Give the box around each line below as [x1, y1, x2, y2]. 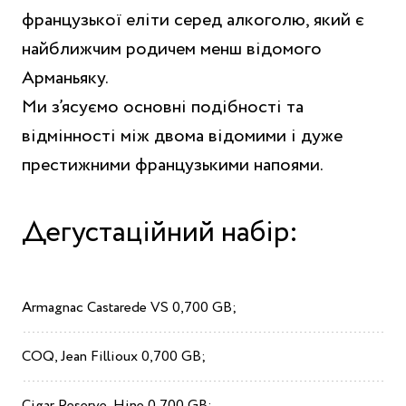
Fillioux [91, 345, 138, 367]
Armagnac [22, 296, 83, 318]
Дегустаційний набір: [22, 210, 298, 255]
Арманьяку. [22, 64, 109, 92]
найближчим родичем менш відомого [22, 35, 322, 63]
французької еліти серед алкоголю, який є [22, 6, 364, 34]
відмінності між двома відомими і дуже [22, 122, 343, 150]
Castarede [87, 296, 147, 318]
